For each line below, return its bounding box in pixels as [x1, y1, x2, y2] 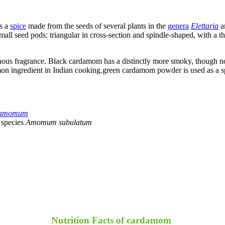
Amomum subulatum [26, 118, 92, 127]
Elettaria [191, 22, 218, 31]
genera [168, 22, 189, 31]
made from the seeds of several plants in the [26, 22, 168, 31]
